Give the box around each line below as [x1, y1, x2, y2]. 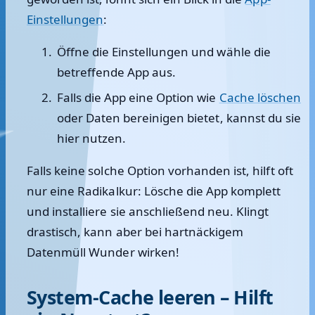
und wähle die [188, 44, 271, 60]
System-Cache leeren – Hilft [27, 284, 274, 310]
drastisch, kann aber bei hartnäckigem [27, 224, 244, 240]
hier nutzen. [56, 130, 126, 146]
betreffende [56, 64, 127, 80]
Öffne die [56, 44, 112, 60]
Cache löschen [219, 89, 302, 105]
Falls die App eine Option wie [56, 89, 219, 105]
